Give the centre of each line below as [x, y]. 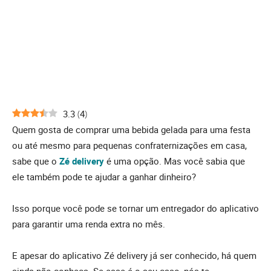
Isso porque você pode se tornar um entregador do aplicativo [135, 208]
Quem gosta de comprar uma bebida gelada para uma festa [131, 130]
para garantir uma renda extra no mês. [89, 224]
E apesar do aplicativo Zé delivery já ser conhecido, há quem [134, 256]
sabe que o [36, 161]
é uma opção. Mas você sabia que [175, 161]
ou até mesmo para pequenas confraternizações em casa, [129, 145]
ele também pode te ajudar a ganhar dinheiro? [104, 177]
